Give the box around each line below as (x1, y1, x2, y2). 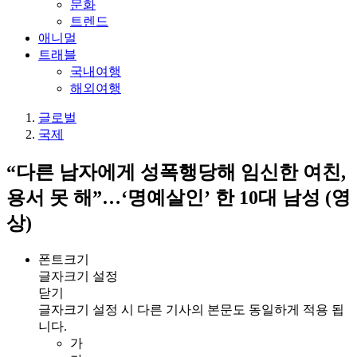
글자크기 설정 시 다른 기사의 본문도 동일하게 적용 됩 (38, 302, 344, 316)
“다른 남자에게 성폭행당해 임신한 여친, (6, 161, 346, 182)
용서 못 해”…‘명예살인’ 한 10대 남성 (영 (6, 186, 351, 208)
